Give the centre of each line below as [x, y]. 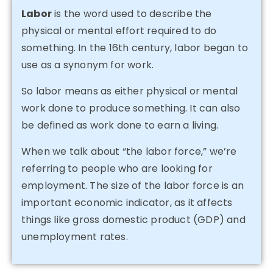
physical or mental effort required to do [119, 31]
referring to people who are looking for [117, 168]
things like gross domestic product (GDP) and [133, 220]
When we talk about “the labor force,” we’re [129, 151]
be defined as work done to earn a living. [121, 125]
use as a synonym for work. [89, 65]
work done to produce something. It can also [131, 108]
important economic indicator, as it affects [127, 203]
